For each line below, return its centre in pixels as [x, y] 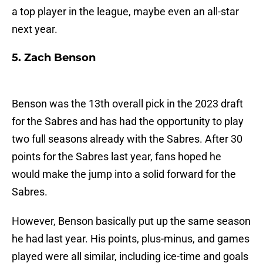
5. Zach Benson [54, 58]
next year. [35, 29]
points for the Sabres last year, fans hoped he [117, 157]
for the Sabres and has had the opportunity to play [128, 122]
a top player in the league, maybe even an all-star [125, 12]
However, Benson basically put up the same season [131, 221]
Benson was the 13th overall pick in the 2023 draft [127, 104]
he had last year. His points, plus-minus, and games [131, 239]
